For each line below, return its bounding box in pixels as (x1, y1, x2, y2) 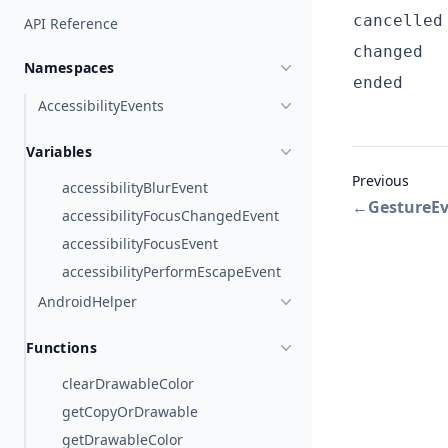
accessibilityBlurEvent (62, 178, 208, 197)
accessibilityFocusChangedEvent (62, 206, 279, 225)
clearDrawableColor (62, 374, 194, 393)
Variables (26, 142, 93, 161)
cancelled (353, 11, 443, 31)
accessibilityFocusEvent (62, 234, 218, 253)
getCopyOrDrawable (62, 402, 198, 421)
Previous (352, 171, 409, 191)
